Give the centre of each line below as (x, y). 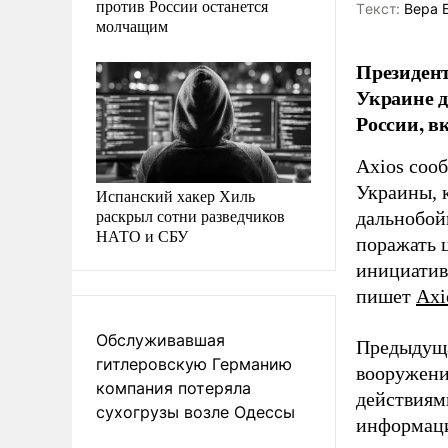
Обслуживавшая (160, 339)
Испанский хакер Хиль (175, 195)
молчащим (132, 25)
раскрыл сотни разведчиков (190, 215)
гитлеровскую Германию (194, 363)
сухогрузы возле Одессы (195, 411)
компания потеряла (173, 387)
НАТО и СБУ (142, 235)
